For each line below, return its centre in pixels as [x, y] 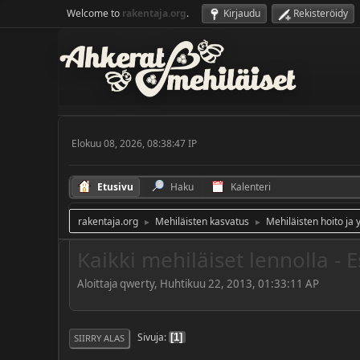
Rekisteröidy [321, 13]
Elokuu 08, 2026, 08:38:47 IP [134, 143]
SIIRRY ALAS [99, 337]
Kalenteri [251, 187]
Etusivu [115, 187]
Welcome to [94, 13]
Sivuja [151, 337]
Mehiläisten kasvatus [202, 221]
